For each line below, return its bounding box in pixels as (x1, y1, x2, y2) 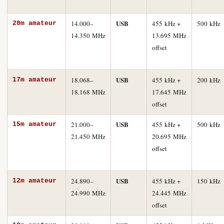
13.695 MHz (152, 31, 186, 40)
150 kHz (197, 176, 220, 185)
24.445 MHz (152, 188, 186, 197)
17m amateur (12, 76, 56, 83)
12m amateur (12, 177, 56, 184)
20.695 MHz (152, 132, 186, 141)
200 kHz (197, 75, 220, 84)
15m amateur (12, 120, 56, 128)
